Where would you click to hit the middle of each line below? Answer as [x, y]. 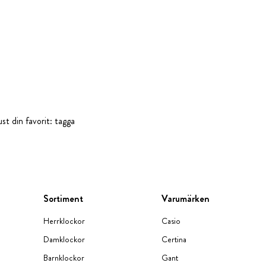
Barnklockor [64, 258]
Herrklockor [64, 221]
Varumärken [186, 199]
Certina [174, 239]
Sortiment [64, 199]
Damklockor [64, 239]
